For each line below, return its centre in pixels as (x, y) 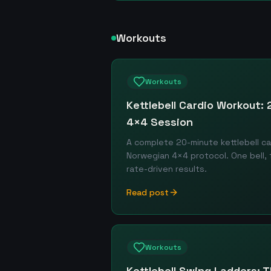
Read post (148, 192)
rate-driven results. (167, 169)
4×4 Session (160, 122)
